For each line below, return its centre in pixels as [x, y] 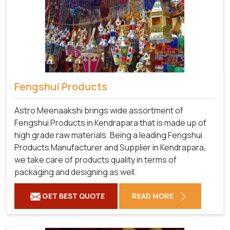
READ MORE [154, 196]
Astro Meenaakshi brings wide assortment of [99, 110]
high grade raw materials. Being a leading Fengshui [108, 135]
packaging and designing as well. [75, 172]
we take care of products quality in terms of [95, 159]
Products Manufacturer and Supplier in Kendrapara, [110, 147]
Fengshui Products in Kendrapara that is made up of [110, 122]
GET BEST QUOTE [73, 196]
